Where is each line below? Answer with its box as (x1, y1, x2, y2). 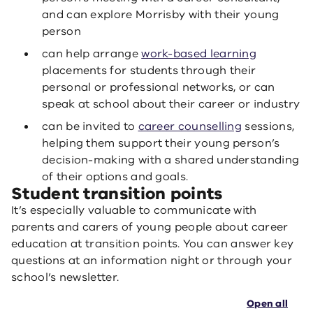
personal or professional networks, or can (42, 80, 275, 95)
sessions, (242, 119, 295, 134)
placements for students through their (42, 63, 256, 78)
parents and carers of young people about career (11, 219, 289, 235)
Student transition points (11, 182, 223, 205)
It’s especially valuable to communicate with (11, 203, 257, 218)
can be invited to (42, 119, 138, 134)
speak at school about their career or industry (42, 96, 300, 112)
